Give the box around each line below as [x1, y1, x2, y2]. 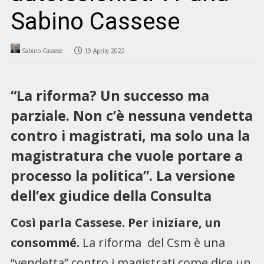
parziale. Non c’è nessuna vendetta [10, 105, 253, 125]
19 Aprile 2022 [84, 46, 125, 55]
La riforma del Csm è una [79, 234, 225, 250]
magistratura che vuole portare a [10, 146, 243, 165]
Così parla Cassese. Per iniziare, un [10, 214, 221, 230]
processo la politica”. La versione [10, 166, 235, 185]
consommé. [10, 234, 80, 250]
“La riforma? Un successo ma [10, 85, 209, 105]
